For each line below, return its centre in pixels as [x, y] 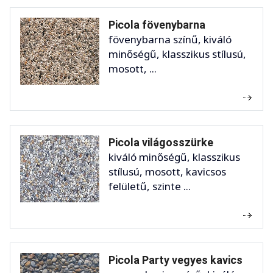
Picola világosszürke [161, 143]
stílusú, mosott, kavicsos [167, 172]
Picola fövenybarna [157, 25]
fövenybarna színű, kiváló [170, 40]
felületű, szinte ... [150, 186]
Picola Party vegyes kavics [175, 260]
